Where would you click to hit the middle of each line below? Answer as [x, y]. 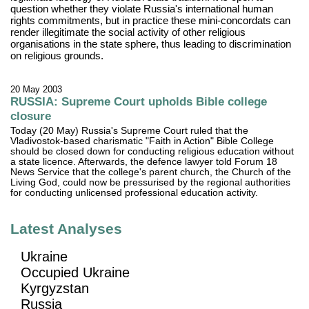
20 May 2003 [37, 90]
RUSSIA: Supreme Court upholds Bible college [139, 102]
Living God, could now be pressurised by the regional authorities [151, 183]
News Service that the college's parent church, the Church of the [151, 172]
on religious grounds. [57, 56]
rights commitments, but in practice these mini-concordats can [151, 21]
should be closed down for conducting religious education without [152, 152]
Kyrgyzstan [55, 288]
